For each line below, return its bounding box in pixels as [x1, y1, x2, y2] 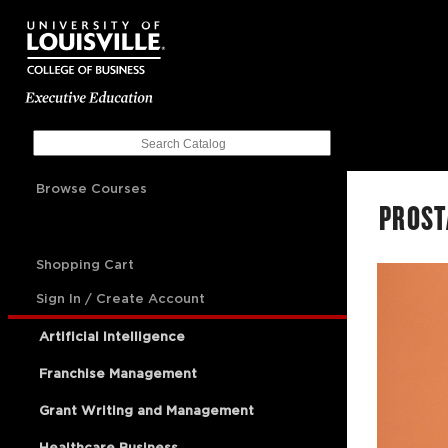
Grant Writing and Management [35, 403, 254, 418]
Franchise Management [35, 366, 197, 381]
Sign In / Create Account [36, 291, 205, 306]
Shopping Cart [36, 257, 134, 272]
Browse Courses [36, 181, 147, 196]
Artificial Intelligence [35, 329, 185, 344]
